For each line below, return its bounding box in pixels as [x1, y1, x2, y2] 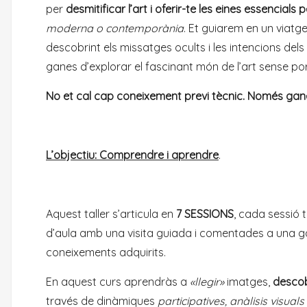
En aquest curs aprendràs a [46, 275, 190, 288]
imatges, [224, 275, 273, 288]
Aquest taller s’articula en [46, 207, 173, 221]
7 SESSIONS [173, 207, 234, 221]
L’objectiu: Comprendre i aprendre [46, 148, 219, 162]
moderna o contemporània [46, 21, 184, 35]
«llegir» [190, 275, 224, 288]
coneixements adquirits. [46, 245, 166, 259]
